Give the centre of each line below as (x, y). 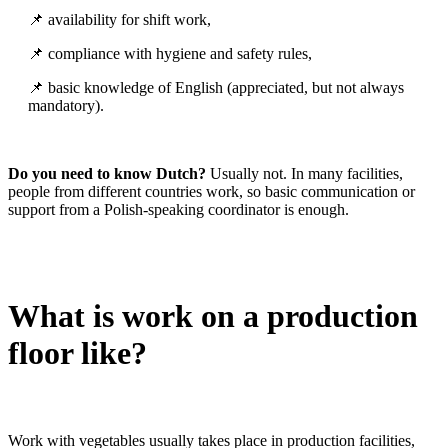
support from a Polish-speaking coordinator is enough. (178, 210)
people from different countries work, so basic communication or (211, 192)
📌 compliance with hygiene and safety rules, (170, 54)
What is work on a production (213, 315)
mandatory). (66, 106)
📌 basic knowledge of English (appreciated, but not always (216, 88)
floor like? (77, 352)
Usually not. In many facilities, (304, 174)
